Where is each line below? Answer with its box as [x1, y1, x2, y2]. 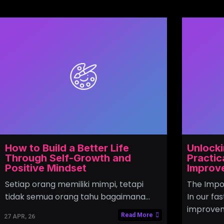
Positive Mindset [5, 161, 86, 174]
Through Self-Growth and [5, 151, 131, 164]
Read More [120, 211, 153, 218]
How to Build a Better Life [5, 141, 129, 154]
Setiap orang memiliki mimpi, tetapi [5, 178, 143, 190]
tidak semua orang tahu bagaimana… [5, 190, 150, 202]
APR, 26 [12, 212, 35, 220]
